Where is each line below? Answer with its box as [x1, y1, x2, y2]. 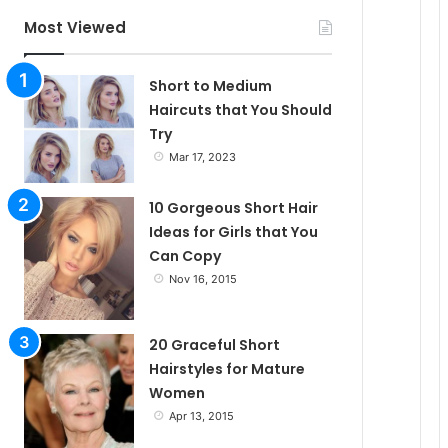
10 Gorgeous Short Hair [149, 198, 319, 219]
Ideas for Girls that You [149, 222, 319, 243]
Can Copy [149, 246, 222, 267]
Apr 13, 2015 [169, 409, 235, 424]
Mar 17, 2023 [169, 150, 237, 164]
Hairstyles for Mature [149, 359, 306, 380]
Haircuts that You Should [149, 100, 333, 120]
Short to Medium [149, 76, 273, 96]
